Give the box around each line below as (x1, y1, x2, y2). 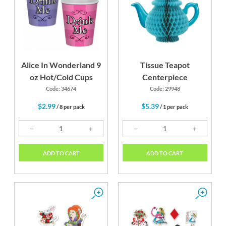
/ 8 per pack (55, 103, 85, 110)
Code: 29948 (149, 85, 180, 92)
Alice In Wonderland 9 (21, 60, 101, 70)
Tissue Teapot (140, 60, 190, 70)
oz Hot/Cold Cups (29, 72, 93, 82)
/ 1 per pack (159, 103, 189, 110)
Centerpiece (142, 72, 188, 82)
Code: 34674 (46, 85, 77, 92)
